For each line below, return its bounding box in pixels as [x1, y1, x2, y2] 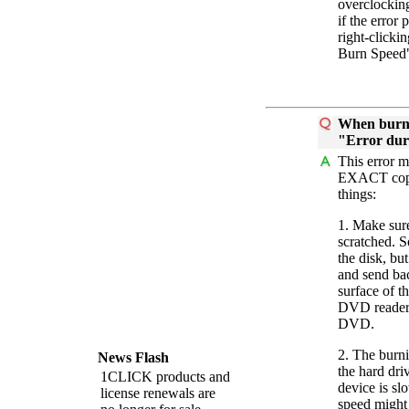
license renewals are [100, 385, 215, 401]
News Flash [97, 350, 169, 365]
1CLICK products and [100, 369, 230, 384]
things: [338, 185, 376, 202]
